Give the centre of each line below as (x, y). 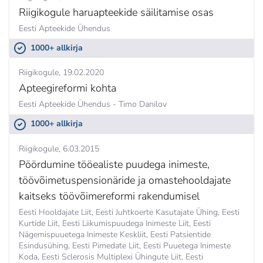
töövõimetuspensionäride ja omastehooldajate (125, 180)
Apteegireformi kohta (68, 88)
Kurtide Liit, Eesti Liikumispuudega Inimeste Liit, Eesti (115, 223)
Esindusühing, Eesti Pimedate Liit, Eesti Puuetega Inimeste (125, 245)
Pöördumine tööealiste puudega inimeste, (114, 164)
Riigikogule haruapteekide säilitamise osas (116, 12)
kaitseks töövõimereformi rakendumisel (109, 196)
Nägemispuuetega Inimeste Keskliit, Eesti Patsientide (115, 234)
